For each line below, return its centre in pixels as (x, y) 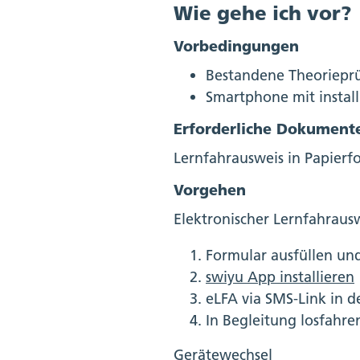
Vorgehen (210, 189)
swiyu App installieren (280, 276)
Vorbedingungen (236, 45)
